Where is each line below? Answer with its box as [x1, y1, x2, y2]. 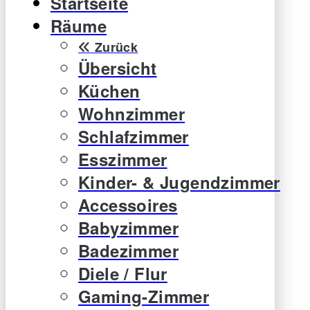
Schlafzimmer [78, 124, 189, 148]
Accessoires [78, 192, 178, 217]
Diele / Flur [78, 261, 167, 285]
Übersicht [78, 55, 157, 80]
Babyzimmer [78, 215, 179, 239]
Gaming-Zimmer [78, 284, 210, 308]
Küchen [78, 78, 140, 102]
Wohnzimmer [78, 101, 185, 125]
